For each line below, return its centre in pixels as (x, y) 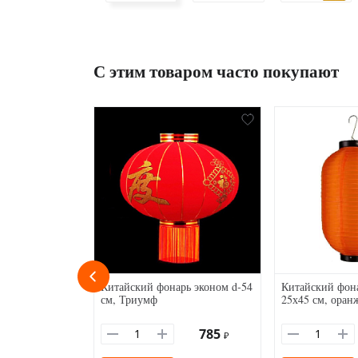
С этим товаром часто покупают (216, 72)
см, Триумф (129, 300)
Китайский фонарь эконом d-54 (177, 287)
